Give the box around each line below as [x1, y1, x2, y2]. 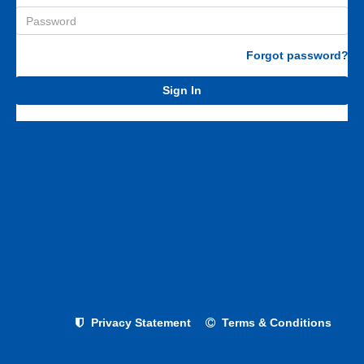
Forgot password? [246, 49, 349, 62]
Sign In [162, 84, 201, 97]
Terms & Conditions [222, 316, 331, 329]
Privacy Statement [91, 316, 191, 329]
